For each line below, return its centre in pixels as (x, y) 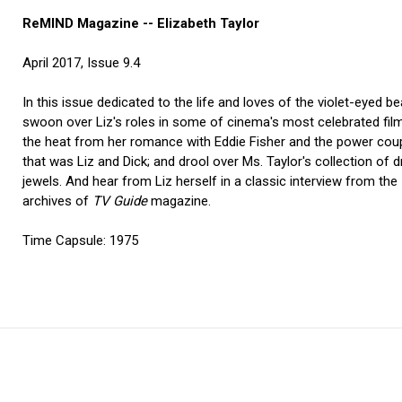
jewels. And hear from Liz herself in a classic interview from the (210, 182)
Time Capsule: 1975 (81, 241)
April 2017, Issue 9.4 (82, 63)
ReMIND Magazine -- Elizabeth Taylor (141, 24)
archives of (58, 201)
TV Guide (122, 201)
